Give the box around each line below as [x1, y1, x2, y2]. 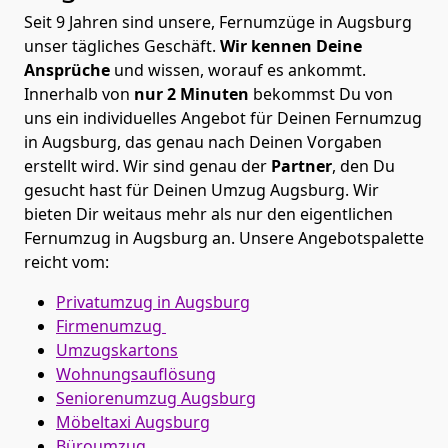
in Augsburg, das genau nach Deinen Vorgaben [24, 130, 382, 153]
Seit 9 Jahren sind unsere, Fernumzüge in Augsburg [24, 10, 412, 33]
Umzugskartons [56, 338, 178, 361]
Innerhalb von [24, 82, 134, 105]
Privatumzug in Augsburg [56, 290, 250, 313]
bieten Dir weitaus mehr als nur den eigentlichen [24, 202, 393, 225]
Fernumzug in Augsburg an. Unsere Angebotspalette [24, 226, 424, 249]
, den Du [332, 154, 395, 177]
